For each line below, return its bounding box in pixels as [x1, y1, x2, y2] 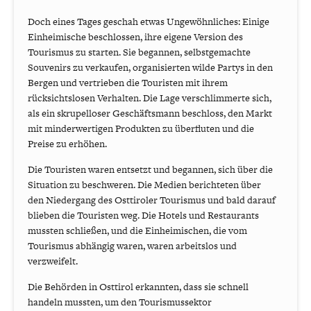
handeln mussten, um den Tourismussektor [28, 294, 212, 309]
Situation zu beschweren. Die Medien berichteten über [28, 177, 261, 192]
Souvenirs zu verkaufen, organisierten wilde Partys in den [28, 60, 273, 74]
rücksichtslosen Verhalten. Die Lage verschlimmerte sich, [28, 90, 271, 105]
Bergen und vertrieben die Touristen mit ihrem [28, 75, 228, 90]
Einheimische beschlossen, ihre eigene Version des [28, 29, 243, 44]
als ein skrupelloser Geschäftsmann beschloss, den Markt [28, 106, 272, 120]
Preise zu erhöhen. [28, 136, 107, 151]
